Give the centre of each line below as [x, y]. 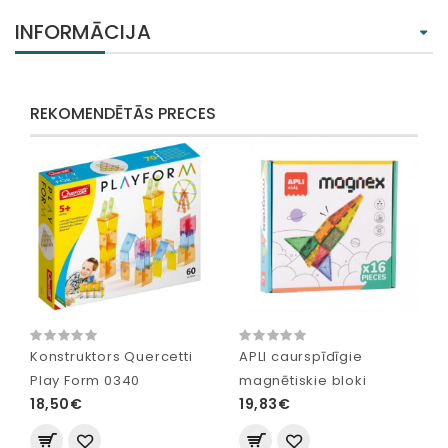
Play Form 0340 [85, 381]
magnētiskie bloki [303, 381]
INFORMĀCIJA [83, 32]
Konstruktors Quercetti [111, 357]
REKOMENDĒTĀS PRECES [123, 114]
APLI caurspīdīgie [301, 357]
